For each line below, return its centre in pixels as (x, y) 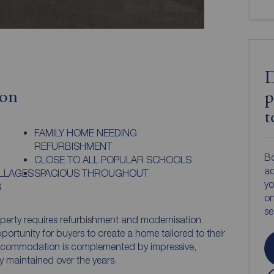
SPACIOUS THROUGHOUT (92, 173)
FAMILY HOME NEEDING (86, 132)
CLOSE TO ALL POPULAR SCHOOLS (113, 159)
